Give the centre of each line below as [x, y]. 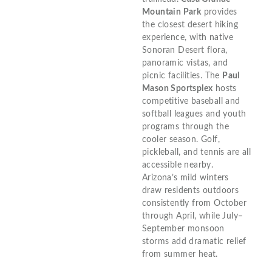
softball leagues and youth [194, 114]
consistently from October [194, 203]
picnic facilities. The [182, 76]
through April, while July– [193, 216]
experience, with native [188, 37]
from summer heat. [180, 254]
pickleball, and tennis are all [196, 152]
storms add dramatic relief [194, 241]
